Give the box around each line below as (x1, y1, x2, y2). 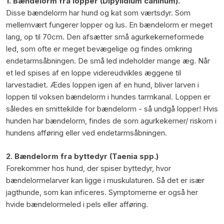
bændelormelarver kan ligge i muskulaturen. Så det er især (5, 175, 204, 185)
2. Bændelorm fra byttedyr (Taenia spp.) (5, 151, 158, 161)
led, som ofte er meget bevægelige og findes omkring (5, 43, 192, 53)
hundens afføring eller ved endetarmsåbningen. (5, 127, 167, 137)
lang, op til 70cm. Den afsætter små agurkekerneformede (5, 31, 204, 41)
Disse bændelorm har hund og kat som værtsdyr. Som (5, 7, 190, 17)
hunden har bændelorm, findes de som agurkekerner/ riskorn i (5, 115, 216, 125)
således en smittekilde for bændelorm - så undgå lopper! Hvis (5, 103, 218, 113)
